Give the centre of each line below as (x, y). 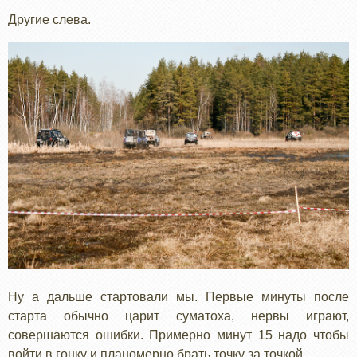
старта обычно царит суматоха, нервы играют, (178, 316)
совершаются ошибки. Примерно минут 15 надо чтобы (178, 335)
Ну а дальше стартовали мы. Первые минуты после (178, 297)
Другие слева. (49, 19)
